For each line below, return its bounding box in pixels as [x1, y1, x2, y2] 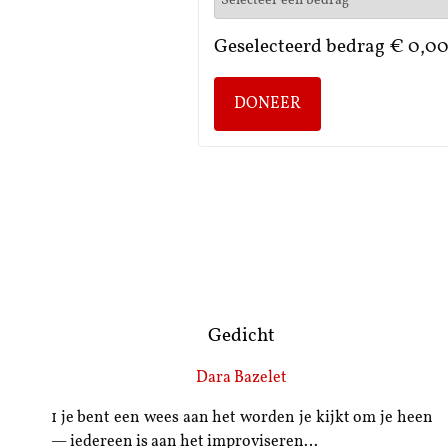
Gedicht [208, 326, 276, 346]
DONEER [234, 96, 301, 113]
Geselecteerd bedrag [214, 38, 389, 58]
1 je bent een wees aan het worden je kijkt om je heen [50, 410, 433, 427]
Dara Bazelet [196, 370, 288, 387]
